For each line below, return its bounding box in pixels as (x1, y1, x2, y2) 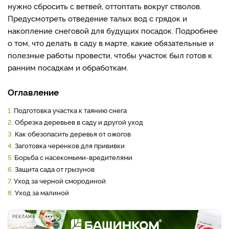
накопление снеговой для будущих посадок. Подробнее (8, 25, 218, 36)
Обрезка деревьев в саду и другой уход (13, 117, 143, 126)
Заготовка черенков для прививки (13, 141, 125, 150)
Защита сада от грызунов (13, 164, 95, 173)
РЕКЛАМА (12, 214, 35, 219)
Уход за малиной (13, 188, 69, 197)
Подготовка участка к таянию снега (12, 105, 127, 114)
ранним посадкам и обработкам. (8, 62, 128, 73)
